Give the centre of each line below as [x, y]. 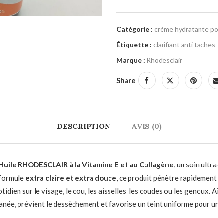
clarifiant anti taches [184, 45]
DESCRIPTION [83, 126]
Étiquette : [134, 45]
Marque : [131, 60]
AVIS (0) [146, 126]
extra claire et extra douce [71, 178]
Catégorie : [134, 29]
